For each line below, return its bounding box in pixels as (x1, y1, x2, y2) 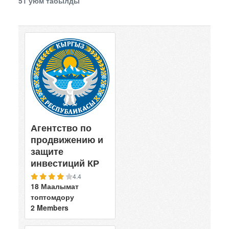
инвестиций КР (31, 156, 99, 170)
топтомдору (31, 192, 74, 202)
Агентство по (31, 121, 91, 134)
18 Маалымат (31, 181, 79, 191)
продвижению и (31, 133, 103, 146)
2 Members (31, 202, 68, 213)
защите (31, 145, 63, 158)
